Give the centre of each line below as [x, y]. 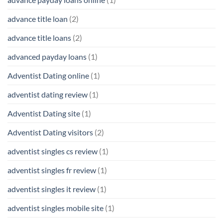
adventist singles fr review [52, 170]
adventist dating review [48, 94]
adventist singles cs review [53, 151]
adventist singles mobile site [56, 208]
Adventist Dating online [48, 75]
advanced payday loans [47, 56]
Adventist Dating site [44, 113]
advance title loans [39, 37]
